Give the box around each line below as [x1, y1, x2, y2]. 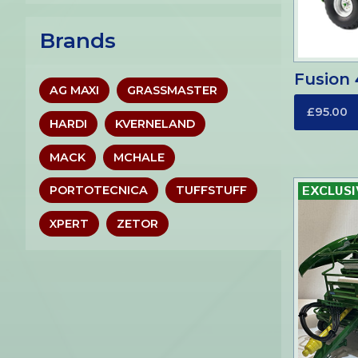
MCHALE [113, 149, 165, 165]
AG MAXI [49, 83, 99, 98]
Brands [39, 27, 116, 54]
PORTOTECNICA [49, 183, 148, 198]
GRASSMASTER [127, 83, 218, 98]
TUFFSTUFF [176, 183, 248, 198]
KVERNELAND [115, 116, 196, 131]
